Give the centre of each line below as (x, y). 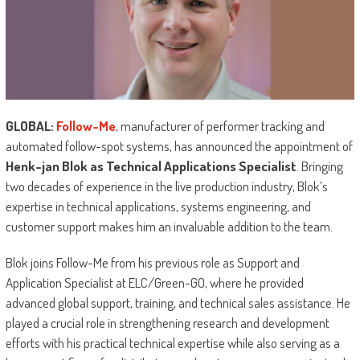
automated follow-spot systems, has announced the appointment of (179, 146)
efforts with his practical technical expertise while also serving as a (172, 343)
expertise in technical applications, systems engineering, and (158, 207)
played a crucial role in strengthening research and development (167, 323)
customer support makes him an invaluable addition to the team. (169, 227)
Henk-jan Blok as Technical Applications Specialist (151, 166)
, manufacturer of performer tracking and (220, 126)
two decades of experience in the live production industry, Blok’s (166, 186)
